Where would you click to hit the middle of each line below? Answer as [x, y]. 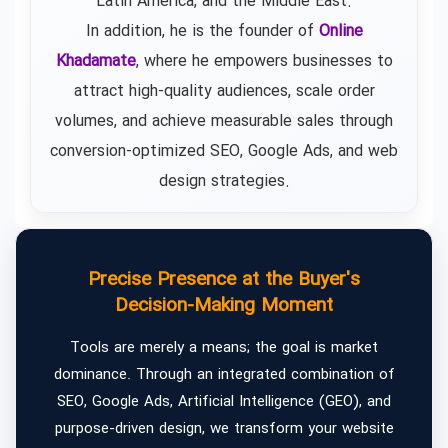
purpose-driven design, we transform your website [224, 429]
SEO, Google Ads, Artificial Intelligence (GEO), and [224, 402]
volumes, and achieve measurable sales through [224, 122]
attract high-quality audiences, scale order [224, 92]
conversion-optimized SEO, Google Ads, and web [224, 152]
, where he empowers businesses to [264, 62]
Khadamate [95, 62]
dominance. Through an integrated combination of [224, 375]
